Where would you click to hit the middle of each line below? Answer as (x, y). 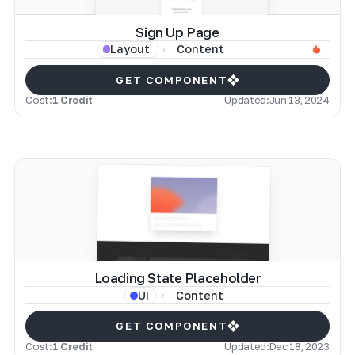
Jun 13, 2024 (299, 99)
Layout (130, 49)
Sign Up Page (177, 32)
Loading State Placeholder (177, 279)
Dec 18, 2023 (299, 346)
